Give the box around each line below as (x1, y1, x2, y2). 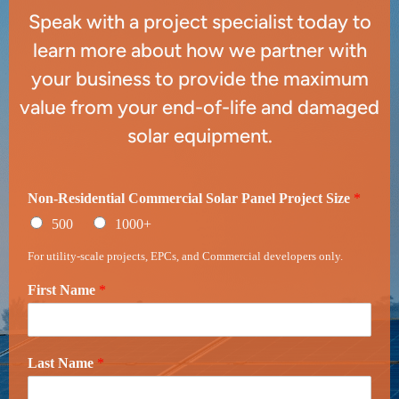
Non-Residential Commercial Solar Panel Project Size (28, 190, 354, 206)
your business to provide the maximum (30, 66, 369, 91)
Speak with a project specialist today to (28, 9, 371, 34)
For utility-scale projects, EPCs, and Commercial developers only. (28, 248, 343, 263)
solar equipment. (126, 123, 273, 148)
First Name (28, 281, 99, 297)
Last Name (28, 354, 97, 370)
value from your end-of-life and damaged (20, 94, 379, 119)
